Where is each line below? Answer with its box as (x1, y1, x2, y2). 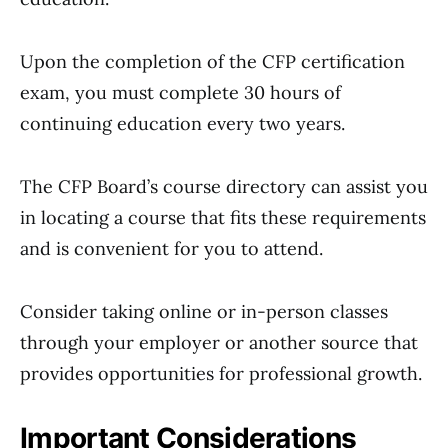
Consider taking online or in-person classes (20, 300, 388, 323)
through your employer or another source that (20, 331, 418, 354)
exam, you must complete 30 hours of (20, 81, 341, 104)
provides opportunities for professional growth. (20, 362, 422, 385)
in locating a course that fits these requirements (20, 206, 426, 229)
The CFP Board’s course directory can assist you (20, 175, 428, 198)
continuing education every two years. (20, 112, 345, 135)
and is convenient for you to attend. (20, 237, 323, 260)
